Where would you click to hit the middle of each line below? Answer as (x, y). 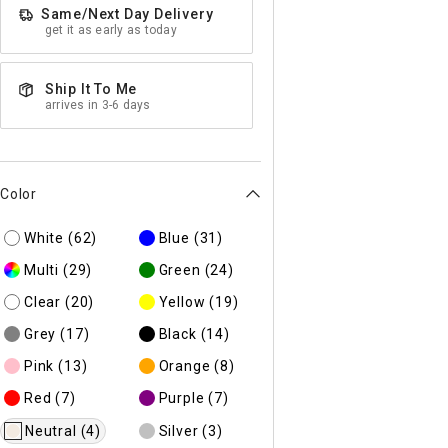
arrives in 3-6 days (98, 105)
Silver (178, 431)
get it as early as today (111, 30)
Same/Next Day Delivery (127, 14)
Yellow (182, 302)
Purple (181, 398)
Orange (184, 366)
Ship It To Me (91, 89)
